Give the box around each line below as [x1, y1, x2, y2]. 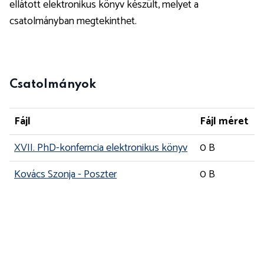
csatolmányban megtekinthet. [9, 12, 137, 30]
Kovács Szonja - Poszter [14, 166, 117, 183]
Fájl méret [200, 113, 249, 130]
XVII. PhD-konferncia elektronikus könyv [14, 139, 187, 157]
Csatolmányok [9, 79, 96, 91]
